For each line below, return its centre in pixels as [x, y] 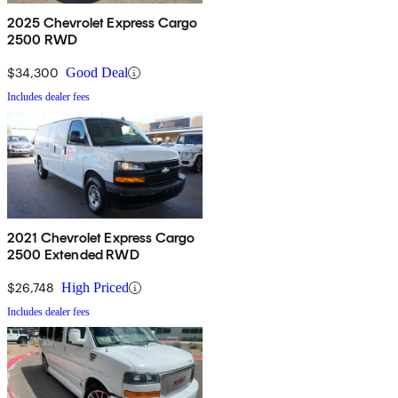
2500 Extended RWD [73, 255]
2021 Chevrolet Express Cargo [101, 238]
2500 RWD [43, 40]
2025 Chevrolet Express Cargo [103, 23]
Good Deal [97, 73]
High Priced [95, 288]
